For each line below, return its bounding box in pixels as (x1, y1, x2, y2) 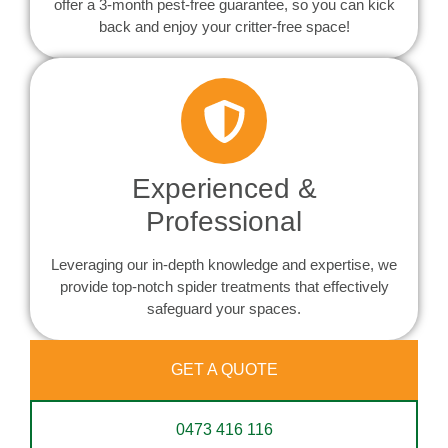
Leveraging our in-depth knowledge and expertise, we (51, 256, 397, 274)
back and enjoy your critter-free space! (98, 18, 350, 36)
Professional (146, 206, 302, 238)
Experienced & (131, 173, 317, 205)
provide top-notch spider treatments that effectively (59, 278, 389, 296)
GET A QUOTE (170, 361, 278, 379)
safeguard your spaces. (147, 300, 301, 318)
